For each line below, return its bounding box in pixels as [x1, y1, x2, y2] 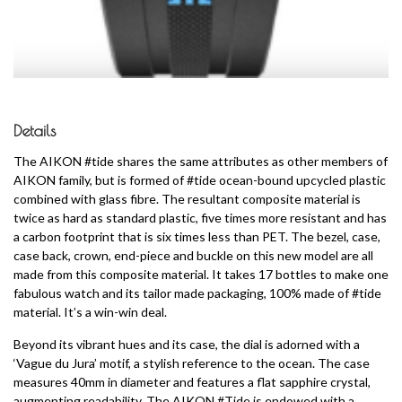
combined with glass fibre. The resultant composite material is [13, 190, 361, 206]
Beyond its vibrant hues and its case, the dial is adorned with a [13, 336, 360, 352]
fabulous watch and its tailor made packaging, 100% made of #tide [13, 284, 381, 301]
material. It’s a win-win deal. [13, 303, 167, 319]
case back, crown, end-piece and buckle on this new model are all [13, 247, 373, 263]
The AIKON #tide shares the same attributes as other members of [13, 153, 388, 169]
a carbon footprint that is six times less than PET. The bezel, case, [13, 228, 380, 244]
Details [13, 120, 56, 140]
